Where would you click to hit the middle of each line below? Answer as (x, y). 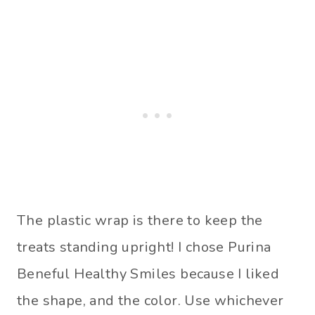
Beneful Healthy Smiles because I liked (148, 274)
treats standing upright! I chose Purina (144, 247)
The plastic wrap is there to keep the (140, 221)
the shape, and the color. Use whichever (150, 301)
